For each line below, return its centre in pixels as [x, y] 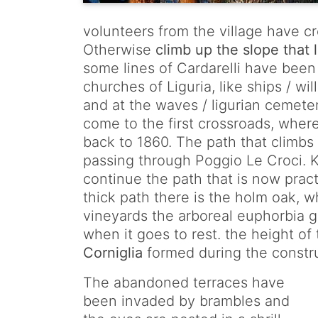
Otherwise [119, 50]
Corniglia [113, 253]
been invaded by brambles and [186, 301]
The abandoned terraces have [184, 283]
